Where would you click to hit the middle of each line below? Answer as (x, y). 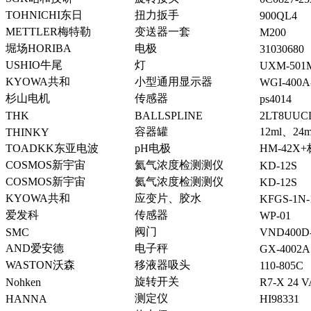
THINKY (27, 133)
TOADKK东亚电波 (52, 149)
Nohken (23, 283)
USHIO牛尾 (34, 65)
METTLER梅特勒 (48, 32)
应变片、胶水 (168, 199)
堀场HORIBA (39, 49)
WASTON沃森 (40, 265)
